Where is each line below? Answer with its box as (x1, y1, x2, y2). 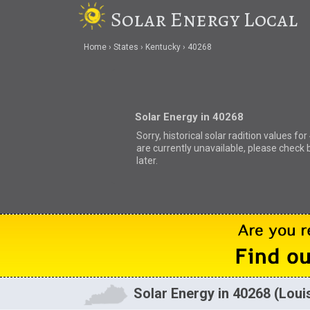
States (113, 42, 138, 53)
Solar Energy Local (111, 6, 298, 33)
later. (136, 154, 158, 166)
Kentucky (145, 42, 181, 53)
